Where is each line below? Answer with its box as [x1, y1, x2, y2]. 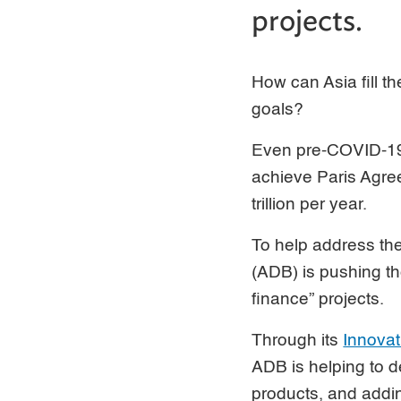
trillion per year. [252, 195, 368, 213]
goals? [252, 100, 304, 118]
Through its [252, 331, 344, 349]
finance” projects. [252, 290, 385, 308]
